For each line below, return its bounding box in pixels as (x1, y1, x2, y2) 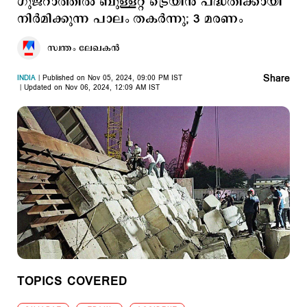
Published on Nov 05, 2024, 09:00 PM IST (42, 73, 182, 83)
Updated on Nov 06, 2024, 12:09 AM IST (24, 83, 160, 93)
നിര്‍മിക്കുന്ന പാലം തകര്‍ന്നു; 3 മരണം (17, 10, 243, 28)
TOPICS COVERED (17, 273, 127, 290)
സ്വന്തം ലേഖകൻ (47, 42, 120, 54)
